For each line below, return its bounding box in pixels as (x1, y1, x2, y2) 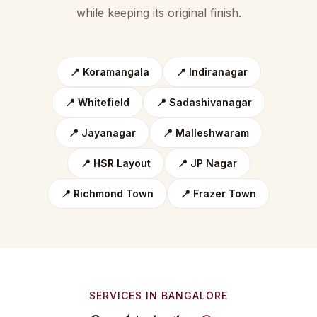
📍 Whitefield (65, 96, 129, 108)
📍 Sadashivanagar (156, 96, 252, 108)
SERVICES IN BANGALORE (89, 289, 228, 301)
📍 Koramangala (69, 65, 149, 78)
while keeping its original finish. (76, 5, 241, 20)
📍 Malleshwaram (162, 126, 249, 139)
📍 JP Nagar (177, 156, 237, 169)
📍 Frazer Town (180, 187, 256, 200)
